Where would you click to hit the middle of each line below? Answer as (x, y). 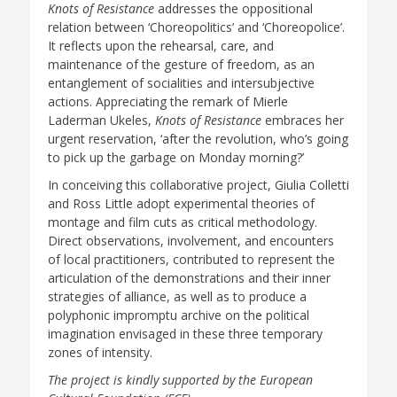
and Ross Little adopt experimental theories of (181, 203)
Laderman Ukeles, (101, 120)
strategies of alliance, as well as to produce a (177, 296)
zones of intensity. (100, 352)
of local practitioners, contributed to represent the (191, 259)
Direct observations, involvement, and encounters (191, 240)
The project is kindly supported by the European (180, 379)
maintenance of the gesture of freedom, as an (181, 64)
